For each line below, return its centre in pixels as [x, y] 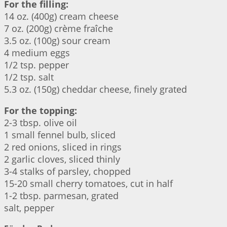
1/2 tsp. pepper [36, 65]
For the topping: [41, 111]
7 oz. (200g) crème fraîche [59, 29]
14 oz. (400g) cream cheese [61, 16]
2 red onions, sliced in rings [63, 147]
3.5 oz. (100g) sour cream [57, 41]
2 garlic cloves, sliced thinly [62, 159]
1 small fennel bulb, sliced [60, 135]
